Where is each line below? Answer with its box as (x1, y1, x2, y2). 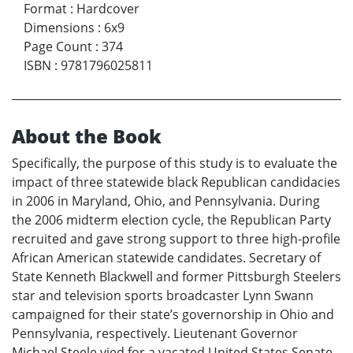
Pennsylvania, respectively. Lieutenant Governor (12, 324, 298, 342)
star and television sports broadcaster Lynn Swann (12, 286, 314, 304)
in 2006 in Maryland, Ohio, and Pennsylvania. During (12, 191, 320, 210)
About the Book (12, 122, 162, 149)
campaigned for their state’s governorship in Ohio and (12, 305, 334, 323)
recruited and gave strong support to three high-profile (12, 229, 340, 247)
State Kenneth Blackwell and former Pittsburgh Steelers (12, 267, 341, 285)
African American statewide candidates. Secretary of (12, 248, 321, 266)
